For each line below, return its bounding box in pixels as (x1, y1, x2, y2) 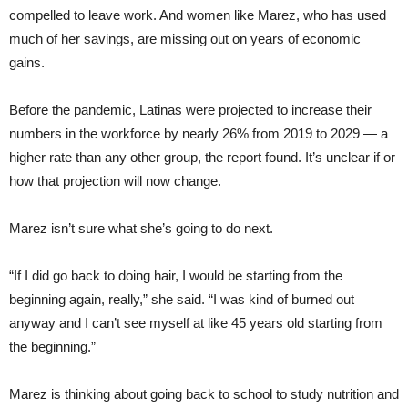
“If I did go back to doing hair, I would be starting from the (9, 268, 342, 284)
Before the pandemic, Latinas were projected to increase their (9, 102, 372, 118)
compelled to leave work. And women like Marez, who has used (9, 7, 386, 24)
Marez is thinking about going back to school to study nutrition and (9, 386, 399, 403)
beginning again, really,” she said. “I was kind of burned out (9, 291, 354, 308)
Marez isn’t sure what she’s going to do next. (9, 220, 273, 237)
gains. (9, 55, 45, 71)
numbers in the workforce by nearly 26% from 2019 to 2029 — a (9, 126, 388, 142)
